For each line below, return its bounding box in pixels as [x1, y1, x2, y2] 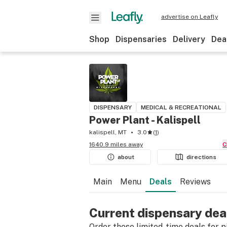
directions [186, 154, 217, 161]
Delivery [173, 34, 205, 44]
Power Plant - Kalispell [89, 114, 201, 126]
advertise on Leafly [161, 13, 218, 20]
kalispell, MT [89, 129, 127, 136]
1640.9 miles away [89, 141, 143, 148]
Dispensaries [116, 34, 167, 44]
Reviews [180, 177, 211, 186]
